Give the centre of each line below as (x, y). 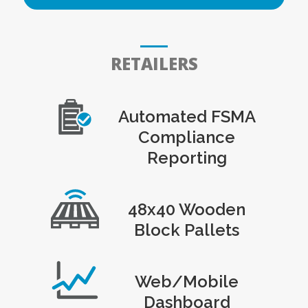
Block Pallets (187, 230)
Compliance (187, 137)
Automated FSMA (187, 116)
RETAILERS (154, 63)
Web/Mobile (187, 281)
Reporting (187, 157)
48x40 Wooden (187, 209)
